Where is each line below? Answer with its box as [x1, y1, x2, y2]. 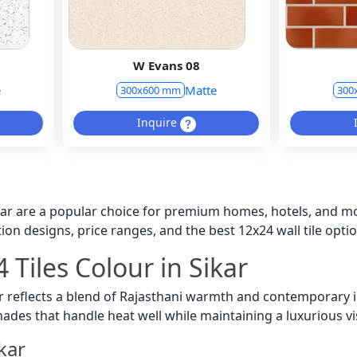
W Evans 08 [132, 57, 200, 74]
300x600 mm [120, 82, 181, 97]
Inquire [136, 115, 180, 131]
